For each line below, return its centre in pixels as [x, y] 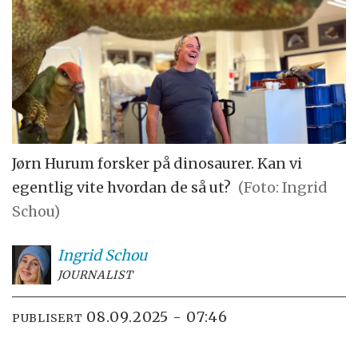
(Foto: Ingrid [283, 187]
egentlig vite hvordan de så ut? [122, 187]
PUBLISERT [48, 318]
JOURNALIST [95, 274]
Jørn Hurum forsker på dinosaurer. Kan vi [157, 163]
